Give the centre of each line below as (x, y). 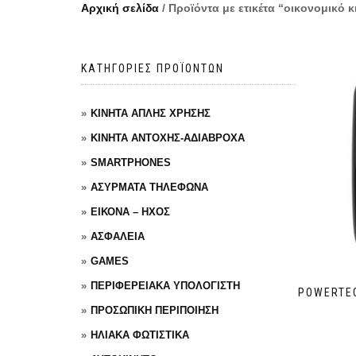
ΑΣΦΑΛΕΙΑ (118, 236)
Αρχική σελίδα (120, 8)
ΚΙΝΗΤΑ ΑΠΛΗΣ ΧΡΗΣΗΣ (151, 113)
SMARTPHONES (131, 163)
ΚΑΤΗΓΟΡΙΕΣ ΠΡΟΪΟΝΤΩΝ (153, 68)
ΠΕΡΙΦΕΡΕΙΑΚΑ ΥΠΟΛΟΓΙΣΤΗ (165, 286)
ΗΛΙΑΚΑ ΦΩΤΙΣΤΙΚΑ (140, 335)
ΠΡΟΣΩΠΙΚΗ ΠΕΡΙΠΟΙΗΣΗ (155, 310)
